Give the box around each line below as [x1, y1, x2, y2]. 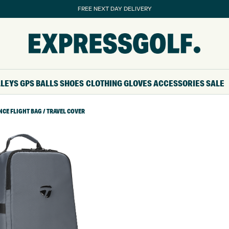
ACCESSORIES [153, 77, 204, 88]
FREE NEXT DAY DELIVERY [77, 5, 152, 13]
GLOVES [123, 77, 152, 88]
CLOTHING [85, 77, 122, 88]
